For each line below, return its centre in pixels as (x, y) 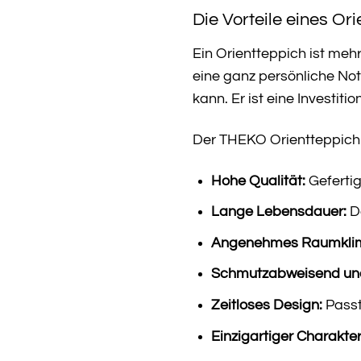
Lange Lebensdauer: (278, 212)
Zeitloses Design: (266, 305)
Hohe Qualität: (258, 181)
